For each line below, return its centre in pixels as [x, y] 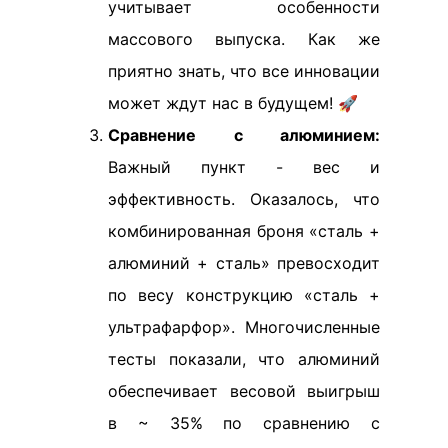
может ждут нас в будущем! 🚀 [233, 103]
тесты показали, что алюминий [244, 359]
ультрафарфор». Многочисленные [244, 327]
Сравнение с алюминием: [244, 135]
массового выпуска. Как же [244, 39]
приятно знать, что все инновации [244, 71]
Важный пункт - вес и [244, 167]
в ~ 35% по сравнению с [244, 423]
